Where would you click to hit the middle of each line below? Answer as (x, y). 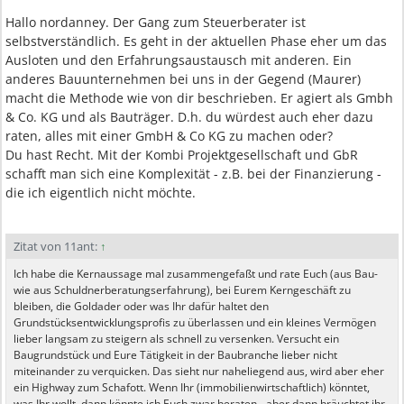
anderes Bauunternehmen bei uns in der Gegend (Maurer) (183, 79)
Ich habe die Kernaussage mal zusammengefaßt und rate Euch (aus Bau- (196, 274)
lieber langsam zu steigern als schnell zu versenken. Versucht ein (176, 339)
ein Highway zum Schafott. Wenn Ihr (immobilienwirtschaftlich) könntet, (192, 387)
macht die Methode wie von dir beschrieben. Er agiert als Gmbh (199, 98)
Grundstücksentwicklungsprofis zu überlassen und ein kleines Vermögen (195, 322)
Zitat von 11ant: (57, 246)
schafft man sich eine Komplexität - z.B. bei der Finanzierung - (193, 174)
